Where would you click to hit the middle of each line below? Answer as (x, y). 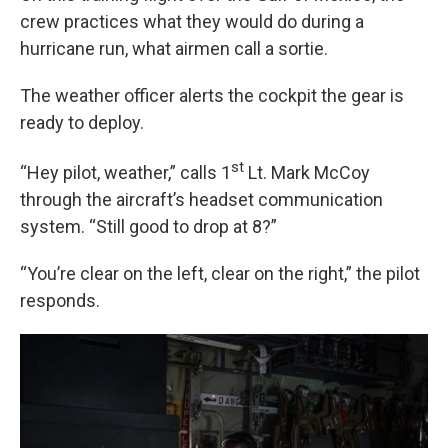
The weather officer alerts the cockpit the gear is (212, 95)
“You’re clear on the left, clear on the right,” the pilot (220, 273)
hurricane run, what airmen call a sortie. (174, 48)
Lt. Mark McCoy (307, 172)
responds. (60, 300)
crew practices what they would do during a (192, 21)
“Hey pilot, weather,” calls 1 (125, 172)
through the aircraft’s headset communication (201, 199)
